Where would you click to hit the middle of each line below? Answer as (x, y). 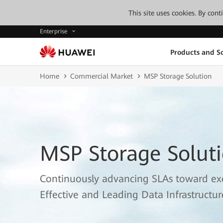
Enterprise (55, 32)
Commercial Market (102, 76)
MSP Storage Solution (178, 76)
